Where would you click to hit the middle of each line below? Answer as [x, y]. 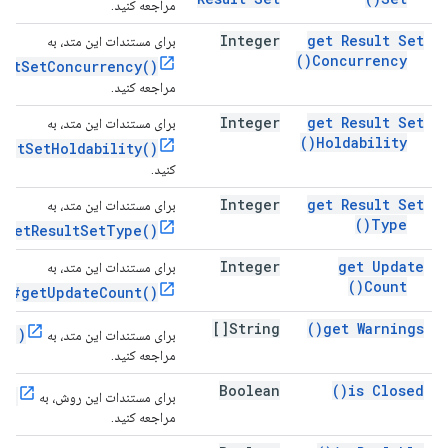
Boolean [249, 390]
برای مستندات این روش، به [106, 397]
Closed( [398, 390]
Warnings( [390, 328]
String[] [254, 328]
